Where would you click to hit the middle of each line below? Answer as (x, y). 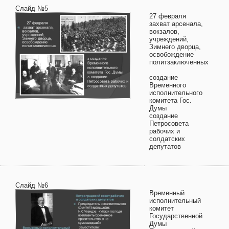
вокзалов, (164, 31)
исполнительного (176, 93)
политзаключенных (179, 62)
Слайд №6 (32, 185)
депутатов (165, 146)
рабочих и (165, 131)
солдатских (167, 139)
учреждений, (169, 39)
